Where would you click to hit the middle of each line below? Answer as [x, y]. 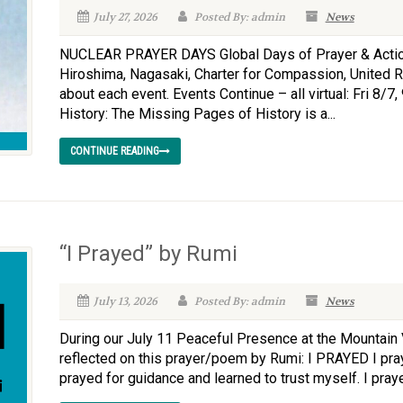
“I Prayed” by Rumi [148, 254]
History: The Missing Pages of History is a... [197, 114]
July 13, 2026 [125, 301]
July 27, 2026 [125, 17]
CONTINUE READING [114, 151]
